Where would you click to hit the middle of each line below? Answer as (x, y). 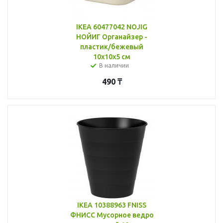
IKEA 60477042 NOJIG (112, 27)
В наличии (114, 65)
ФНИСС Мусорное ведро (112, 215)
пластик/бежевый (112, 47)
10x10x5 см (112, 56)
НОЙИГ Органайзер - (112, 37)
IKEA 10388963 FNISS (112, 205)
